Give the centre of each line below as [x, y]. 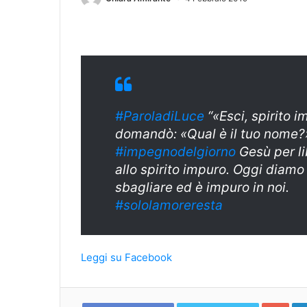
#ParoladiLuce [160, 116]
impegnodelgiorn [176, 152]
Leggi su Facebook [126, 257]
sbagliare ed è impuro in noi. [202, 187]
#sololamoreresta [169, 205]
